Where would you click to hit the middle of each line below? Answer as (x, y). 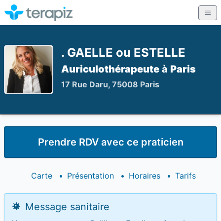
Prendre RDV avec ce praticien (110, 142)
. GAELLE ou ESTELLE (123, 53)
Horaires (145, 176)
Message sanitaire (66, 207)
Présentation (91, 176)
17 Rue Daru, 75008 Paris (110, 84)
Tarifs (185, 176)
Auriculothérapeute (110, 69)
